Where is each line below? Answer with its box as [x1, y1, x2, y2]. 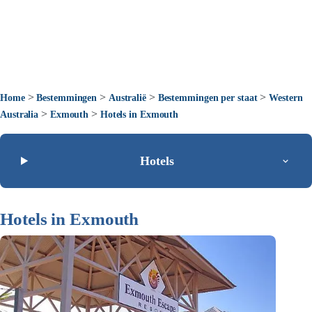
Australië [108, 93, 146, 103]
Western [269, 93, 303, 103]
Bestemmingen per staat [157, 93, 258, 103]
